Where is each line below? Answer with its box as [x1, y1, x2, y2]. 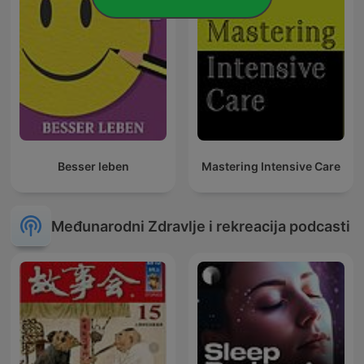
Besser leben [57, 159, 129, 174]
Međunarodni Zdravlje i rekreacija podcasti [51, 217, 350, 235]
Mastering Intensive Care [201, 159, 340, 174]
